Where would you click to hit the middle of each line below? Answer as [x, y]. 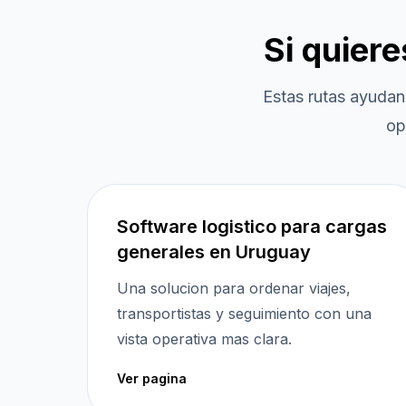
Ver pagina [152, 378]
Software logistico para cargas [252, 227]
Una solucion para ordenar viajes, [234, 288]
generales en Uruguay [214, 252]
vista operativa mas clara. [204, 339]
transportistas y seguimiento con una [244, 314]
